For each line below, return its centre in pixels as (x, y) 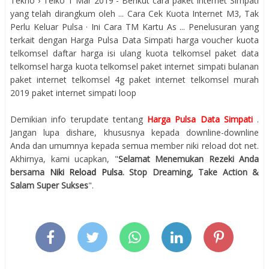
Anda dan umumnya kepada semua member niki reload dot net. (134, 145)
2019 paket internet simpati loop (73, 92)
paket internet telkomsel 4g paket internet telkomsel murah (134, 79)
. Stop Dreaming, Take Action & (190, 172)
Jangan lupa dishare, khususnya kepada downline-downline (134, 132)
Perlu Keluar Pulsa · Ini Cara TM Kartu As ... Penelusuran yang (134, 26)
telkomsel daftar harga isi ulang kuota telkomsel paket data (134, 53)
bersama (30, 172)
